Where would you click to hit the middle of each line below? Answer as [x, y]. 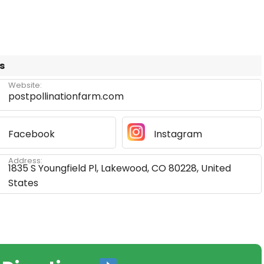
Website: [25, 85]
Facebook [32, 134]
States [23, 183]
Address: [25, 161]
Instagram [178, 134]
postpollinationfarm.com [66, 96]
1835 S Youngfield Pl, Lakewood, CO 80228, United [120, 168]
